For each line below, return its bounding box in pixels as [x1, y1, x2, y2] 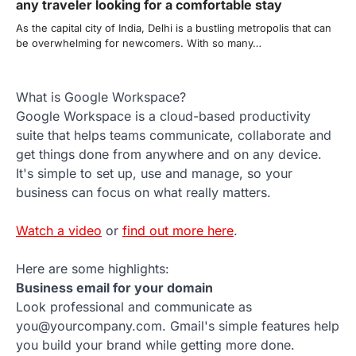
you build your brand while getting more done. [16, 336, 295, 353]
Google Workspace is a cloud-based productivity [16, 107, 311, 124]
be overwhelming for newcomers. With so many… [16, 36, 261, 49]
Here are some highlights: [16, 260, 169, 277]
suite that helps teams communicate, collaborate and [16, 126, 331, 143]
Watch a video [16, 222, 102, 238]
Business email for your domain [16, 279, 213, 296]
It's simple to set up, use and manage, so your [16, 164, 292, 181]
